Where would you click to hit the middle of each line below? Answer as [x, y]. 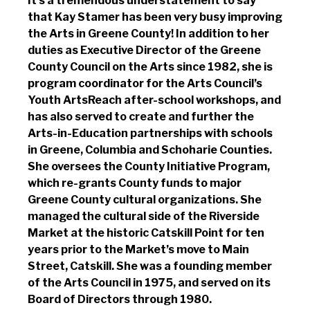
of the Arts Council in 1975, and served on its [149, 282]
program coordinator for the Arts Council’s [145, 83]
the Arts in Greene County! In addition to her [148, 33]
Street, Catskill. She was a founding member [150, 266]
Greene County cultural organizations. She [145, 199]
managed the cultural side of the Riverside [144, 216]
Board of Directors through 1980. [120, 299]
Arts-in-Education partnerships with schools [150, 133]
